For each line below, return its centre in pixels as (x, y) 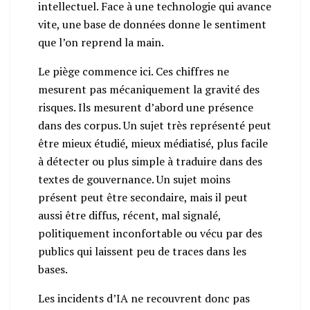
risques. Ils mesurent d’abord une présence (146, 107)
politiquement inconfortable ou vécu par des (150, 233)
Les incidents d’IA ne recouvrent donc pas (144, 298)
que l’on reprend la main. (101, 42)
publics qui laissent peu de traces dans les (142, 251)
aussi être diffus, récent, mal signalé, (129, 215)
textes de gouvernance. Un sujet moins (134, 179)
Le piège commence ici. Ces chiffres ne (134, 71)
